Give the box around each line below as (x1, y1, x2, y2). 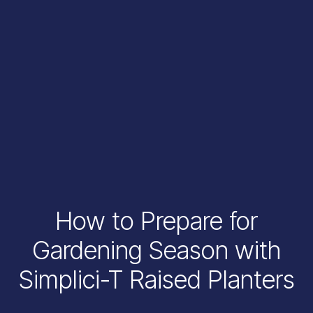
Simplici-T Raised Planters (18, 263, 295, 295)
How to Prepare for (55, 205, 258, 236)
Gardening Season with (32, 234, 281, 265)
